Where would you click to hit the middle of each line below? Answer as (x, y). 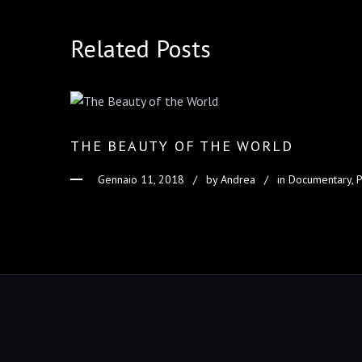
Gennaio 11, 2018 (141, 179)
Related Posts (141, 48)
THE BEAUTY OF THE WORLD (182, 146)
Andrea (238, 179)
